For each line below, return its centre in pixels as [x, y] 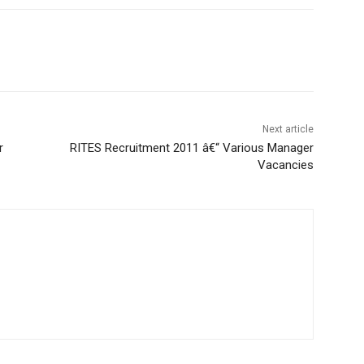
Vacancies [285, 165]
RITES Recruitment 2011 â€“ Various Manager [191, 148]
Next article [288, 130]
